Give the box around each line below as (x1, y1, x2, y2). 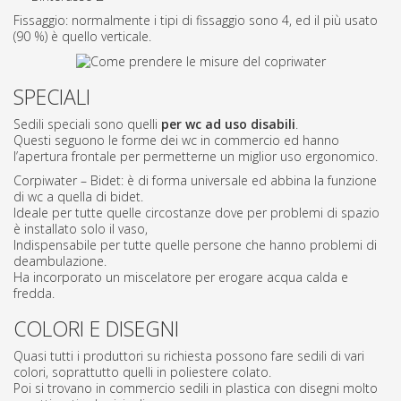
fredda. (13, 285, 55, 303)
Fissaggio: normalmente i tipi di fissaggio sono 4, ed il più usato (13, 12, 378, 30)
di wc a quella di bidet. (13, 188, 143, 206)
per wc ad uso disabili (161, 115, 295, 133)
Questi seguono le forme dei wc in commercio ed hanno (13, 132, 339, 149)
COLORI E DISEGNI (13, 314, 179, 344)
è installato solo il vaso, (13, 220, 148, 238)
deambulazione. (13, 252, 107, 270)
